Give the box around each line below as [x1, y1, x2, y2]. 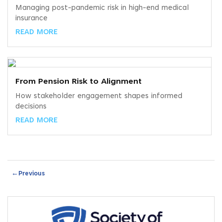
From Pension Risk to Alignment [15, 78, 142, 86]
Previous [18, 171, 45, 177]
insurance [15, 15, 48, 23]
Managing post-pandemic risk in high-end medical [15, 4, 189, 12]
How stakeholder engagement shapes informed [15, 93, 182, 101]
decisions [15, 103, 47, 111]
